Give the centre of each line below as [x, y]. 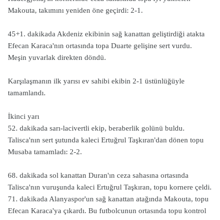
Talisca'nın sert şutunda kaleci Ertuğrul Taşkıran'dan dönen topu [106, 140]
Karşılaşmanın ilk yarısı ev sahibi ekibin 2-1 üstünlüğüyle [96, 81]
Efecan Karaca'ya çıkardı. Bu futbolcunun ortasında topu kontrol [107, 211]
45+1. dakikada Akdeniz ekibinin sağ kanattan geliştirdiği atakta [106, 34]
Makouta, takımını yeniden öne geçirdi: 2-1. [75, 10]
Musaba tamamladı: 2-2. [45, 152]
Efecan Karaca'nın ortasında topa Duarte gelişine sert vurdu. [100, 46]
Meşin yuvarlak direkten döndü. [57, 57]
